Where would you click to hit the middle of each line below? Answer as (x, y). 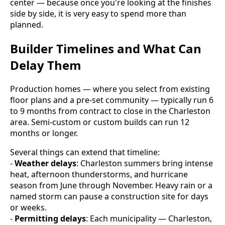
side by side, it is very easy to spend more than (98, 14)
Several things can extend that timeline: (85, 152)
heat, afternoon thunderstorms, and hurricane (99, 175)
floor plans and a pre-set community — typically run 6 (112, 100)
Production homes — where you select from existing (110, 89)
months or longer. (44, 133)
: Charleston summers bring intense (145, 163)
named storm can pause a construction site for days (109, 197)
